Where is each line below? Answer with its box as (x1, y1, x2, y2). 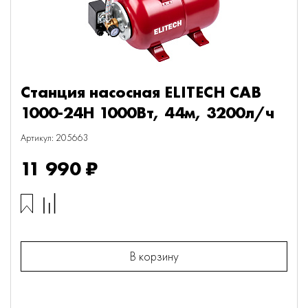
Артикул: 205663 (21, 131, 89, 144)
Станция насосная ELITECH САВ (21, 81, 261, 102)
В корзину (129, 248, 179, 264)
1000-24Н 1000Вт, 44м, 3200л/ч (21, 102, 274, 123)
